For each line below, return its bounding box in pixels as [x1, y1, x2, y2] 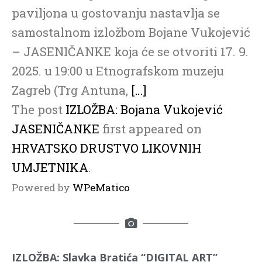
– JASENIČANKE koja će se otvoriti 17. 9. [12, 43, 249, 60]
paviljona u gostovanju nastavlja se [12, 5, 220, 22]
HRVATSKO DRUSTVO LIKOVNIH [12, 140, 201, 157]
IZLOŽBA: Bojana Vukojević [65, 101, 223, 118]
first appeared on [99, 120, 202, 137]
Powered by [12, 181, 73, 195]
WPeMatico [73, 181, 130, 195]
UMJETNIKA [12, 159, 88, 176]
